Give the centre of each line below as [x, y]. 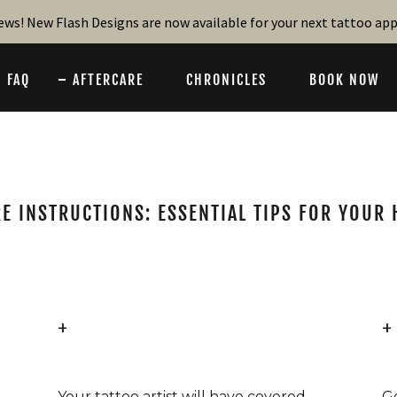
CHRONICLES [226, 80]
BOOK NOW [344, 80]
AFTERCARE [108, 80]
